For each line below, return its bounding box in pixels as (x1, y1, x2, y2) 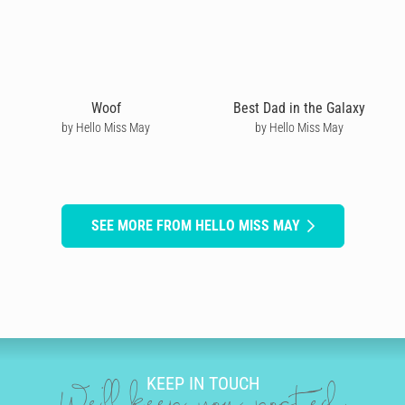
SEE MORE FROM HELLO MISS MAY (90, 216, 300, 234)
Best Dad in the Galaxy (233, 99, 365, 117)
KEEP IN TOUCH (146, 372, 259, 395)
